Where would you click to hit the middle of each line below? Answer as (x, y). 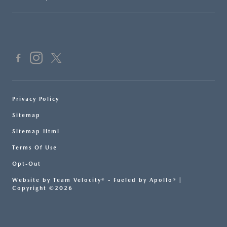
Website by (33, 180)
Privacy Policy (36, 99)
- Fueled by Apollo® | (144, 180)
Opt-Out (27, 164)
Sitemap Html (36, 132)
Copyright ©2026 (43, 188)
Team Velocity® (79, 180)
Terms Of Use (35, 148)
